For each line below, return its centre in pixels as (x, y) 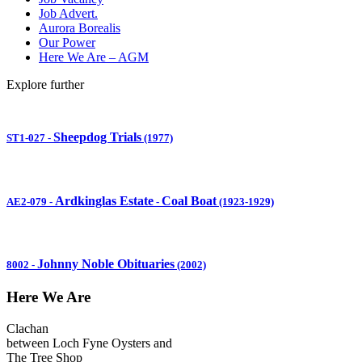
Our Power (67, 42)
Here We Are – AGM (94, 57)
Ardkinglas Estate (104, 200)
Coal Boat (189, 200)
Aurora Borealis (80, 27)
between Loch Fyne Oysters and (89, 343)
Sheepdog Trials (97, 137)
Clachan (27, 329)
